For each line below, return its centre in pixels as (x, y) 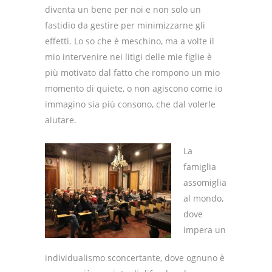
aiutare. (61, 120)
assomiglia (205, 183)
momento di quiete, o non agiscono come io (134, 89)
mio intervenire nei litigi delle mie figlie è (128, 57)
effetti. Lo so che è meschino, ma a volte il (130, 41)
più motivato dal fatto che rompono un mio (132, 73)
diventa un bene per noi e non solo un (123, 10)
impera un (205, 230)
